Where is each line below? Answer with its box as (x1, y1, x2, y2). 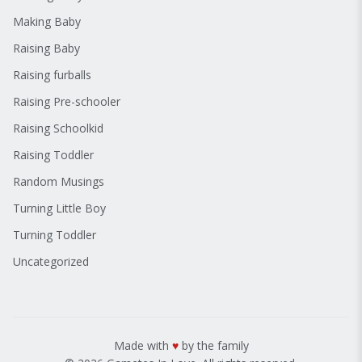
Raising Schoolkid (13, 120, 103, 136)
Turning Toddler (13, 226, 96, 242)
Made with (113, 337, 172, 353)
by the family (178, 337, 249, 353)
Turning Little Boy (13, 200, 106, 216)
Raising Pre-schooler (13, 93, 120, 109)
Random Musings (13, 173, 104, 189)
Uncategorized (13, 253, 89, 269)
